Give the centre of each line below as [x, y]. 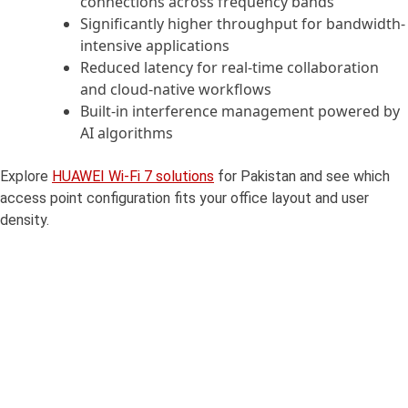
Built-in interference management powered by [240, 112]
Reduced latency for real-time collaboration [229, 68]
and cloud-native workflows [176, 90]
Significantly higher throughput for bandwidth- [243, 24]
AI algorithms [127, 133]
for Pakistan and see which [302, 177]
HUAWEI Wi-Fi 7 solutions [133, 177]
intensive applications [155, 46]
